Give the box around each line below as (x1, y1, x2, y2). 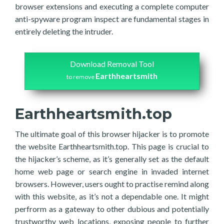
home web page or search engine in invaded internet (15, 166, 209, 176)
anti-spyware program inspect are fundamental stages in (15, 14, 209, 23)
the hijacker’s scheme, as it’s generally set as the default (15, 154, 209, 163)
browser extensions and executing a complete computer (15, 1, 209, 11)
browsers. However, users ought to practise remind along (15, 179, 209, 188)
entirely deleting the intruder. (15, 26, 113, 36)
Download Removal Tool (70, 59, 154, 68)
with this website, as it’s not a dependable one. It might (15, 191, 209, 201)
